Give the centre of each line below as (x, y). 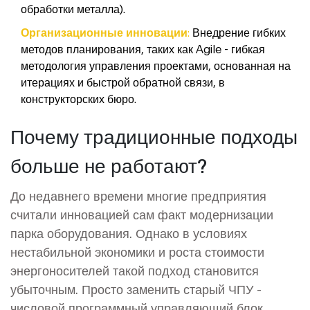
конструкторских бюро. (79, 98)
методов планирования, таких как (108, 48)
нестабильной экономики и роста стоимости (137, 251)
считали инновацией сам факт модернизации (142, 214)
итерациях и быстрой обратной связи (117, 81)
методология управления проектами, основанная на (156, 65)
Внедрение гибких (238, 31)
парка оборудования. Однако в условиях (129, 232)
